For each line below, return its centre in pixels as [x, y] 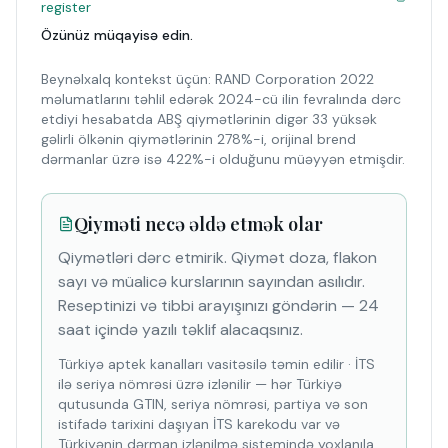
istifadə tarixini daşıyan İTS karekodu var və [199, 424]
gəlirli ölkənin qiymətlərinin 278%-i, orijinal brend [198, 139]
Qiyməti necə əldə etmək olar [198, 224]
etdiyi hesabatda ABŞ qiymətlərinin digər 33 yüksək [209, 119]
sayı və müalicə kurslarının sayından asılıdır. [211, 281]
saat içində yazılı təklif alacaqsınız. [180, 329]
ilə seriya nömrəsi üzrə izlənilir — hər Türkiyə [200, 384]
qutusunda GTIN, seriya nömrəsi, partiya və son [213, 404]
